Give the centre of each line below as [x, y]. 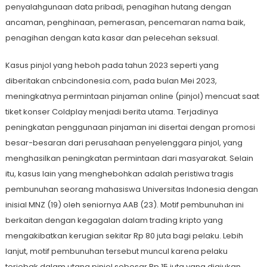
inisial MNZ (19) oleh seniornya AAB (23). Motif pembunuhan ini [124, 205]
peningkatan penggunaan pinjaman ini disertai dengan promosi [130, 128]
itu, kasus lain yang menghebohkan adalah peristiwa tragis [119, 174]
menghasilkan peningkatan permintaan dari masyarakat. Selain [129, 159]
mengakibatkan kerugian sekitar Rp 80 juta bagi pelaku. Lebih [124, 236]
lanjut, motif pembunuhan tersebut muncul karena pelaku [116, 252]
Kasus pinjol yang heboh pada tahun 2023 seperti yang [112, 66]
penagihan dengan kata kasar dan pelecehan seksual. [112, 38]
